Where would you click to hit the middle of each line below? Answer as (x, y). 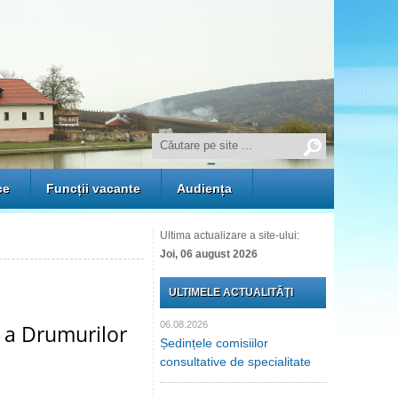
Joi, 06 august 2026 (209, 254)
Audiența (204, 188)
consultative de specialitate (235, 362)
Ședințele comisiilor (214, 343)
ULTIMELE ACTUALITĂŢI (231, 292)
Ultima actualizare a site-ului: (230, 235)
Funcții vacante (93, 188)
